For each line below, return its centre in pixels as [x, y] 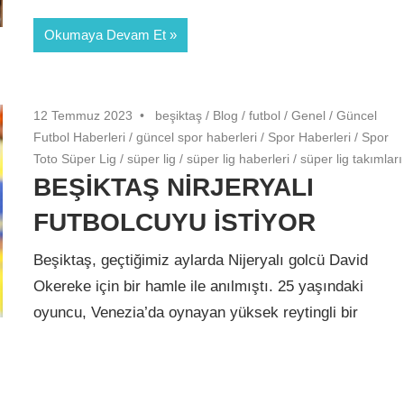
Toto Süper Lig [75, 158]
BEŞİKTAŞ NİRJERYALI [174, 187]
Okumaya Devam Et [106, 34]
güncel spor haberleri [197, 137]
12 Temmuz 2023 [83, 115]
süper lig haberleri [239, 158]
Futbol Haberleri [80, 137]
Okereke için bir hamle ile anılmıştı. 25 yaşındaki [199, 287]
